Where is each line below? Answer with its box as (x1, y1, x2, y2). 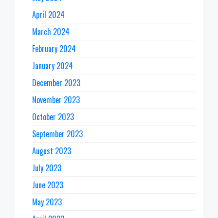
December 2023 (32, 77, 80, 89)
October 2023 (32, 111, 74, 123)
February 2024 (32, 43, 76, 55)
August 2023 (32, 145, 71, 157)
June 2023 (32, 179, 63, 191)
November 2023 (32, 94, 80, 106)
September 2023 (32, 128, 83, 140)
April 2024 (32, 9, 65, 21)
